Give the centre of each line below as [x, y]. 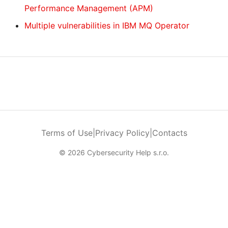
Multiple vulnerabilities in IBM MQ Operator [107, 25]
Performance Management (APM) [89, 8]
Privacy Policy [122, 133]
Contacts [169, 133]
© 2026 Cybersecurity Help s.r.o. [114, 152]
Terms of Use [67, 133]
